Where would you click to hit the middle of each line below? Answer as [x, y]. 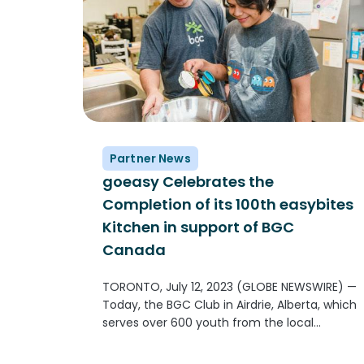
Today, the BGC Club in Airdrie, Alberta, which [230, 304]
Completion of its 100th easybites [228, 204]
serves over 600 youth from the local [208, 322]
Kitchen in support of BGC [198, 227]
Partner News [150, 158]
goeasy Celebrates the [188, 181]
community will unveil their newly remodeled [230, 340]
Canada [134, 249]
